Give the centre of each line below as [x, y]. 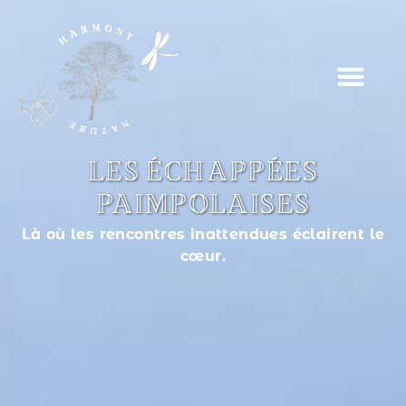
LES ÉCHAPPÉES [203, 175]
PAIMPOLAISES [203, 208]
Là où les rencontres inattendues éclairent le [203, 235]
